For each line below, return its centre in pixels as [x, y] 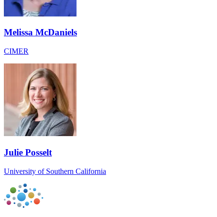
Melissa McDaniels [40, 32]
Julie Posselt [28, 152]
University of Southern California [55, 171]
